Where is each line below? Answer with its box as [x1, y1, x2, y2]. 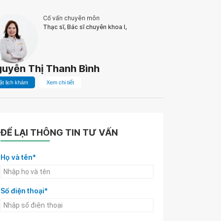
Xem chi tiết [46, 79, 74, 85]
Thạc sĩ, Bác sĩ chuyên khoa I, [43, 23, 127, 31]
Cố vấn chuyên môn [43, 14, 100, 22]
